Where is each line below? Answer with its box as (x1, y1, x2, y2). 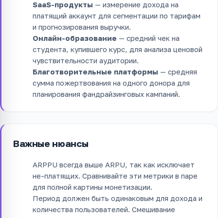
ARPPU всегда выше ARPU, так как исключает (33, 160, 195, 169)
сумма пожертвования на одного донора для (33, 78, 190, 87)
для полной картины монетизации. (33, 182, 152, 191)
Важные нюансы (13, 137, 89, 149)
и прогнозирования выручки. (33, 22, 131, 31)
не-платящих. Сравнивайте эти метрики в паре (33, 171, 198, 180)
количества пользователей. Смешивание (33, 204, 175, 214)
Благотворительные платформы (33, 67, 158, 76)
